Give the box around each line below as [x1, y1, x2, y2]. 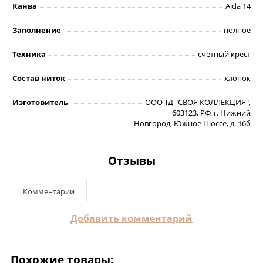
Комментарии [23, 186, 75, 197]
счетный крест [198, 49, 251, 60]
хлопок [224, 73, 251, 84]
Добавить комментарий [70, 212, 193, 225]
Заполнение [12, 25, 61, 36]
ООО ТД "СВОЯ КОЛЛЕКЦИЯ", [145, 97, 251, 108]
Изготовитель [12, 97, 68, 108]
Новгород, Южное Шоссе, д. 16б [134, 118, 251, 129]
